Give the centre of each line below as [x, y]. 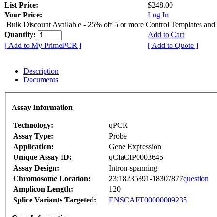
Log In [158, 15]
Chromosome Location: [52, 179]
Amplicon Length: [43, 189]
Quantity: [21, 34]
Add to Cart [166, 34]
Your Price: [23, 15]
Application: [33, 147]
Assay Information [42, 108]
